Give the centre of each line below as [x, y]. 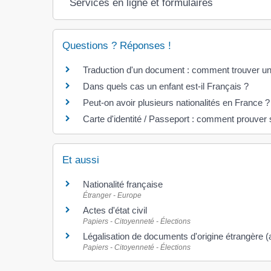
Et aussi [81, 160]
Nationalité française [123, 184]
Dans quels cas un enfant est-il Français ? [166, 86]
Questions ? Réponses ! [117, 45]
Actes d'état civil [115, 210]
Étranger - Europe [112, 195]
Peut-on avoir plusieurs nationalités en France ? [176, 102]
